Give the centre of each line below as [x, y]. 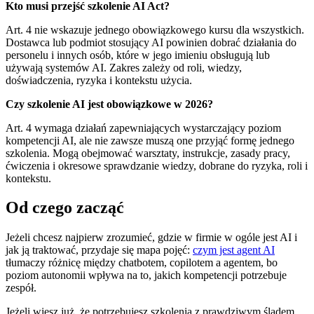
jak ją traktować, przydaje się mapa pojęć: [99, 250]
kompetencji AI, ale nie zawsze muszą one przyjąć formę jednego [150, 140]
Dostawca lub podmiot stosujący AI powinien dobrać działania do [151, 42]
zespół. [21, 288]
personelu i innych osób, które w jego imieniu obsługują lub [138, 55]
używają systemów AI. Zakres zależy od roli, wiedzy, [124, 67]
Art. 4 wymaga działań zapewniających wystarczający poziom [143, 128]
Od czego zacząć [65, 208]
